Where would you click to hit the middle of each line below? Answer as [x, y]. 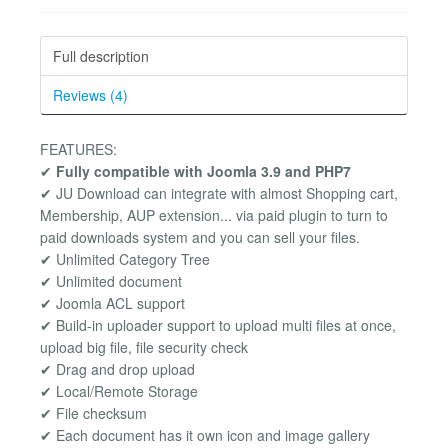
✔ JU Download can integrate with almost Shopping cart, [219, 192]
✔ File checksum [93, 412]
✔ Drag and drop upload [117, 368]
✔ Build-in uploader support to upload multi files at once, [218, 324]
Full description [101, 55]
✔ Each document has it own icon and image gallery [205, 434]
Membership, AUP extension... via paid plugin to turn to [214, 214]
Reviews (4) [90, 94]
